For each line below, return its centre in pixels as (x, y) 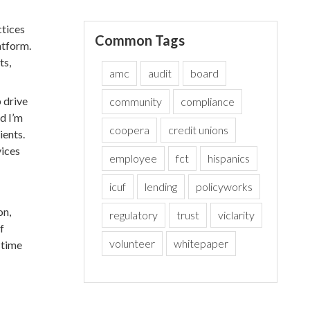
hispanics (229, 158)
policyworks (225, 186)
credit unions (199, 130)
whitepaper (201, 243)
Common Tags (140, 40)
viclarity (237, 215)
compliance (208, 101)
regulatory (134, 215)
